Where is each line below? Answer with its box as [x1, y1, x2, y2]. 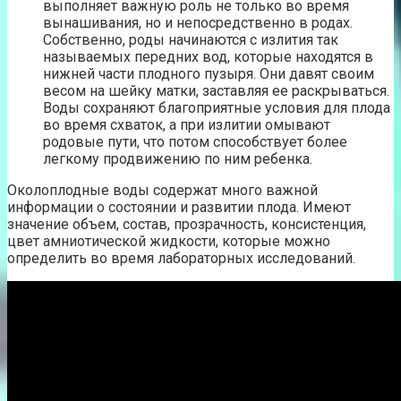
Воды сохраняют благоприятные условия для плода [43, 98, 390, 116]
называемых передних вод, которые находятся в [43, 47, 373, 65]
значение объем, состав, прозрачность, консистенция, [7, 215, 366, 233]
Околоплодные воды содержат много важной [7, 181, 318, 199]
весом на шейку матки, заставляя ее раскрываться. [43, 81, 389, 99]
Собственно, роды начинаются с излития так [43, 30, 338, 48]
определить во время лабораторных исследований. [7, 249, 355, 267]
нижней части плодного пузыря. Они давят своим [43, 64, 374, 82]
